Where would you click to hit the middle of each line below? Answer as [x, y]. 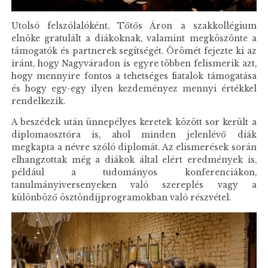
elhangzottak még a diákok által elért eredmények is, [134, 160]
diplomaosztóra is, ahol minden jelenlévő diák [134, 135]
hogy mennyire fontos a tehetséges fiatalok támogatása [134, 77]
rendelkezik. [41, 102]
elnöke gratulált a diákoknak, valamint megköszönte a [134, 39]
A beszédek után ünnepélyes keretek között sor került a [134, 122]
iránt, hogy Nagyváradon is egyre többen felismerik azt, [134, 64]
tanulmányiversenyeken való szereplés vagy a [134, 185]
